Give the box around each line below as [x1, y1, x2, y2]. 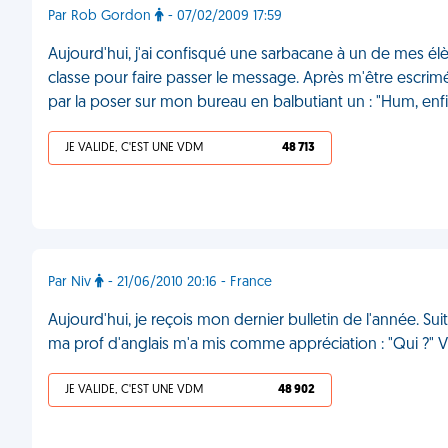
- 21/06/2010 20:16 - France [104, 275, 272, 290]
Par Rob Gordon [48, 9, 155, 24]
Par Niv [48, 275, 95, 290]
